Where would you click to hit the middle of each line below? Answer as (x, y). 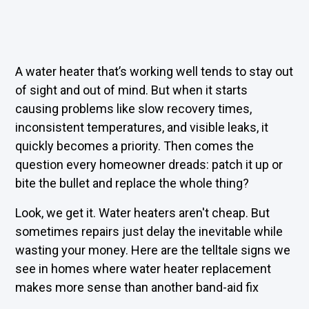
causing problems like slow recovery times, (134, 109)
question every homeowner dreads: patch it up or (149, 165)
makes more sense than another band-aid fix (137, 287)
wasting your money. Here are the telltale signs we (153, 250)
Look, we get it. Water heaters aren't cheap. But (143, 213)
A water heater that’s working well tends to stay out (154, 71)
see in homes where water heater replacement (143, 269)
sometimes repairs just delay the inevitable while (149, 231)
